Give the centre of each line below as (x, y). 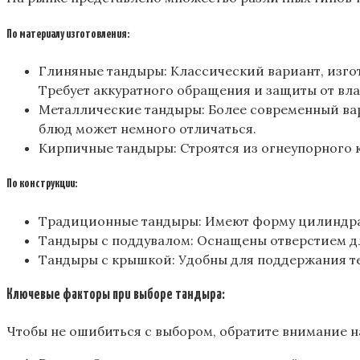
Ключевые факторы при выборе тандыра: (116, 295)
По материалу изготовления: (68, 34)
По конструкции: (42, 184)
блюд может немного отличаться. (147, 128)
